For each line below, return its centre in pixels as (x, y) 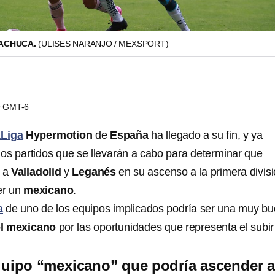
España (129, 135)
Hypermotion (58, 135)
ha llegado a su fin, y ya (205, 135)
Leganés (94, 172)
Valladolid (36, 172)
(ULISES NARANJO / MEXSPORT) (103, 44)
